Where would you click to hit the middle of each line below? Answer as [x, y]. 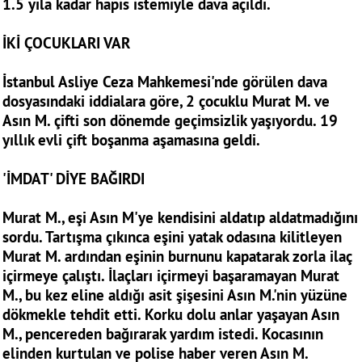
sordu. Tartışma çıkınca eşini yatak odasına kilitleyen [172, 237]
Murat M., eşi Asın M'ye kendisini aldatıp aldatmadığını [180, 217]
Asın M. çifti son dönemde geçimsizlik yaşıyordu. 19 [170, 120]
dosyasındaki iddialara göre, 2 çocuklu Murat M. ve [166, 101]
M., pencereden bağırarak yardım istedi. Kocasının [163, 334]
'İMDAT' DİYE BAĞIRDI [76, 179]
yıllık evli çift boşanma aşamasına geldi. [133, 140]
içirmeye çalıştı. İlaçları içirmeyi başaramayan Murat [171, 276]
